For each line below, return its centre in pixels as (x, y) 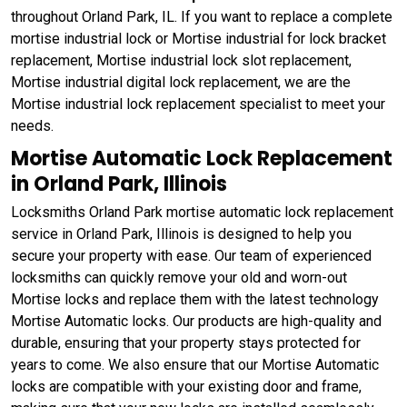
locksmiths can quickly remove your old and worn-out (179, 277)
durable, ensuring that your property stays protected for (186, 342)
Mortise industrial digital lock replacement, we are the (181, 82)
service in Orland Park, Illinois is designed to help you (181, 233)
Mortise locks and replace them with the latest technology (195, 299)
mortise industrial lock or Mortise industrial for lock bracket (199, 38)
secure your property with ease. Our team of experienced (191, 255)
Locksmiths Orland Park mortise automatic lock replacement (202, 212)
